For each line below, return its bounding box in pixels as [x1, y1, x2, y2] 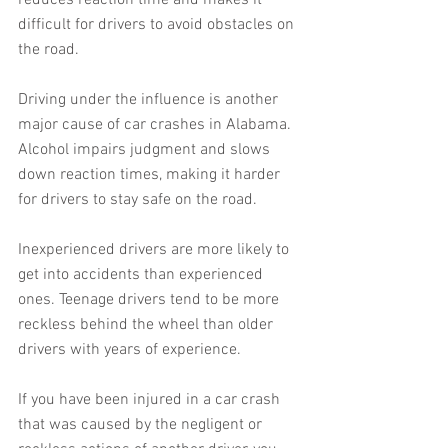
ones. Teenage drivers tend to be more [18, 290, 283, 311]
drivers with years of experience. [18, 340, 241, 361]
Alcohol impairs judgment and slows [18, 140, 274, 161]
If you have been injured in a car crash [18, 390, 284, 411]
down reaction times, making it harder [18, 165, 284, 186]
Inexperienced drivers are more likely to [18, 240, 293, 261]
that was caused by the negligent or [18, 415, 266, 436]
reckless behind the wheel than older [18, 315, 277, 336]
